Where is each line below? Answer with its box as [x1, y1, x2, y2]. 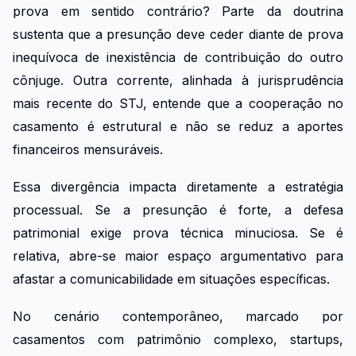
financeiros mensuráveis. [13, 141, 163, 158]
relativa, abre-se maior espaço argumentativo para [13, 248, 343, 265]
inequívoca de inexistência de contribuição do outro [13, 49, 343, 66]
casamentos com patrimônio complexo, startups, [13, 331, 343, 347]
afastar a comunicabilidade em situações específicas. [13, 271, 330, 288]
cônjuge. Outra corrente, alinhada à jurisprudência [13, 72, 343, 89]
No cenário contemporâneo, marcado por [13, 308, 343, 324]
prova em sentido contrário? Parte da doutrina [13, 3, 343, 20]
